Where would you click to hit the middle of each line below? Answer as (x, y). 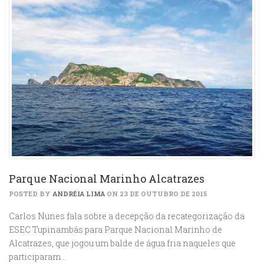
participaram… (37, 256)
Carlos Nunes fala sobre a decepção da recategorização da (127, 216)
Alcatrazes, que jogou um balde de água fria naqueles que (122, 243)
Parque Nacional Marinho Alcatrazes (107, 178)
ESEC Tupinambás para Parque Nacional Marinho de (115, 229)
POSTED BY (31, 193)
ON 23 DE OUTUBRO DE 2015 (156, 193)
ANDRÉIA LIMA (79, 193)
